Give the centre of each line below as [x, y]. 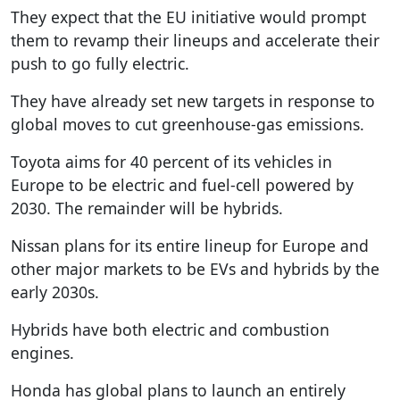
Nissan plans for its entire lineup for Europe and [190, 245]
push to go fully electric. [100, 63]
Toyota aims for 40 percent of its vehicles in [171, 161]
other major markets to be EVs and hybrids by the [195, 268]
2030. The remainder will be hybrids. [147, 208]
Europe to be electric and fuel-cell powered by [182, 184]
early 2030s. [55, 292]
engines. [42, 352]
